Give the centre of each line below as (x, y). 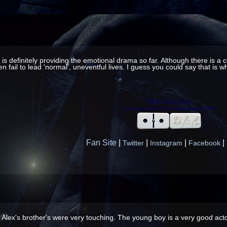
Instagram (166, 143)
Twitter (133, 143)
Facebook (204, 143)
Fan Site (101, 143)
